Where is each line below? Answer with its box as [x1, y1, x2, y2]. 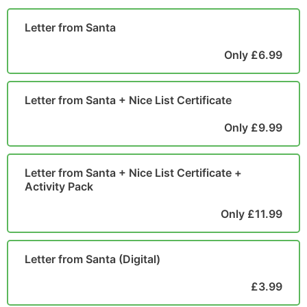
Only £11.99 [221, 207, 282, 221]
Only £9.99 [224, 121, 282, 134]
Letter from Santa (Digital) [25, 252, 160, 266]
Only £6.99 [224, 48, 282, 62]
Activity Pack [25, 180, 93, 193]
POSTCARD [24, 3, 75, 16]
